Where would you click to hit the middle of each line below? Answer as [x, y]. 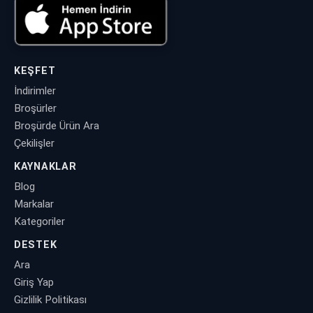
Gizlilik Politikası [50, 299]
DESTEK [36, 245]
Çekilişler [34, 143]
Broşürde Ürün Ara [57, 125]
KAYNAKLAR [45, 166]
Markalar [34, 204]
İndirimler [35, 90]
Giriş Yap [34, 282]
